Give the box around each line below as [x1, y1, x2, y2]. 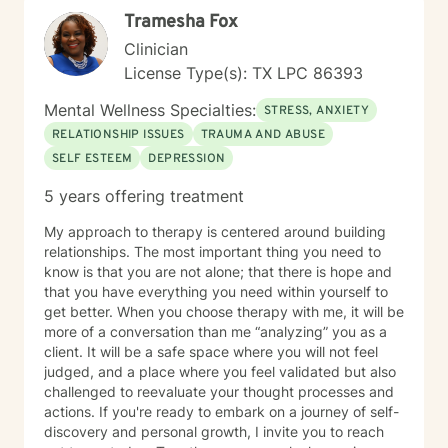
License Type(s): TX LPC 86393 [124, 63, 363, 83]
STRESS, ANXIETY [264, 103, 369, 119]
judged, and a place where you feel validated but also [44, 363, 396, 380]
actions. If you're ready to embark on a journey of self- [44, 403, 99, 420]
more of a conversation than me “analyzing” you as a [44, 323, 387, 340]
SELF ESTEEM [52, 151, 133, 167]
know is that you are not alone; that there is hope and [44, 263, 392, 280]
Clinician [124, 39, 188, 59]
